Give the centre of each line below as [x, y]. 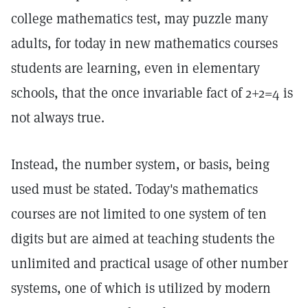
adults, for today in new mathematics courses [144, 43]
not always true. [58, 118]
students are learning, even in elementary [135, 68]
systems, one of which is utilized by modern [141, 288]
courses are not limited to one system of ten [139, 214]
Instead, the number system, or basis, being [140, 164]
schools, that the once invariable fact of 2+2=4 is [152, 93]
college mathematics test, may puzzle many [140, 19]
